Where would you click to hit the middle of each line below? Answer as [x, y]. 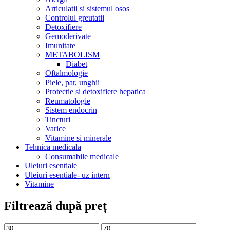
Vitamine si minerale [78, 138]
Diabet [76, 64]
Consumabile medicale [82, 157]
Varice [55, 129]
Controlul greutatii [75, 18]
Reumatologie [68, 101]
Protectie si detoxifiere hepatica [95, 92]
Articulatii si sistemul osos [87, 9]
